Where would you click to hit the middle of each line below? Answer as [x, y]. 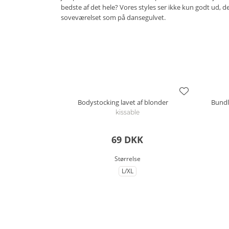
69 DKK [127, 139]
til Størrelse [143, 175]
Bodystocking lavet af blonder [123, 102]
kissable [127, 112]
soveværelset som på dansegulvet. [113, 17]
